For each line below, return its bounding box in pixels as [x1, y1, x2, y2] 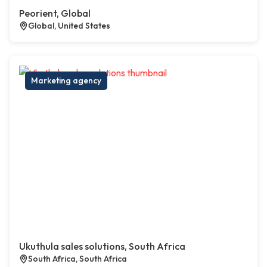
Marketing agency [31, 75, 101, 86]
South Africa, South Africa [28, 253, 127, 265]
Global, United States [28, 20, 110, 32]
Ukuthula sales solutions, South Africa [19, 240, 185, 253]
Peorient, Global [19, 7, 91, 20]
